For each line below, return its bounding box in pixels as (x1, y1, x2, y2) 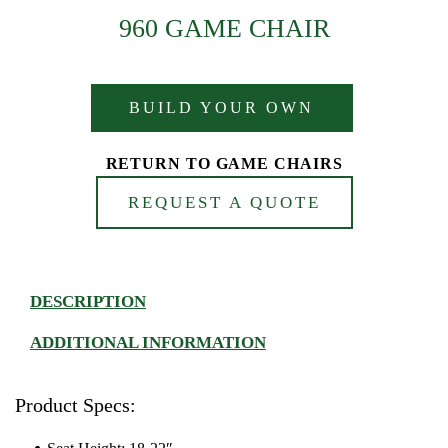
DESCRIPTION (30, 292, 146, 312)
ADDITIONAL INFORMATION (30, 333, 266, 353)
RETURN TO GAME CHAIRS (105, 155, 343, 173)
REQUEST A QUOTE (127, 193, 321, 213)
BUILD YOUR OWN (129, 99, 314, 117)
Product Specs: (15, 394, 136, 417)
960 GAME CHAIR (118, 14, 330, 44)
